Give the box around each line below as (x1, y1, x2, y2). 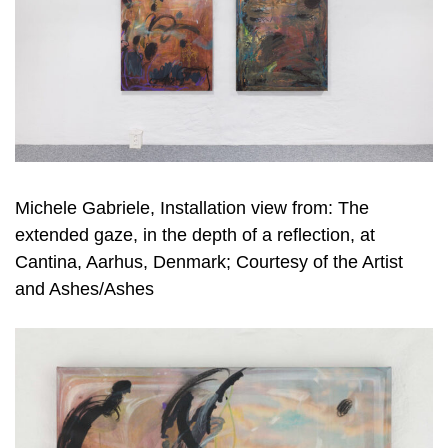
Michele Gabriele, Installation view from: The (15, 198, 369, 219)
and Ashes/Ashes (15, 279, 154, 300)
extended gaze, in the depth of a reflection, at (15, 225, 375, 246)
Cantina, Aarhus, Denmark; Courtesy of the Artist (15, 252, 403, 273)
